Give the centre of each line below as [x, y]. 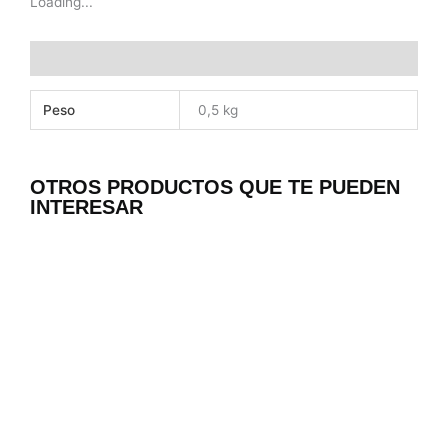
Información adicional [103, 58]
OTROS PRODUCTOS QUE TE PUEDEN [215, 186]
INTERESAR [86, 206]
